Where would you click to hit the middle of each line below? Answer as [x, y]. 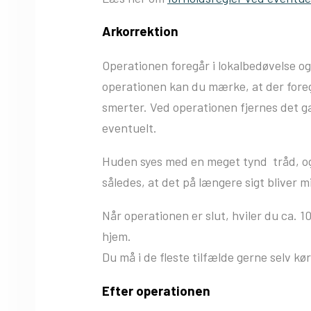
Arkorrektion [140, 31]
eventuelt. [129, 128]
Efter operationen [156, 290]
